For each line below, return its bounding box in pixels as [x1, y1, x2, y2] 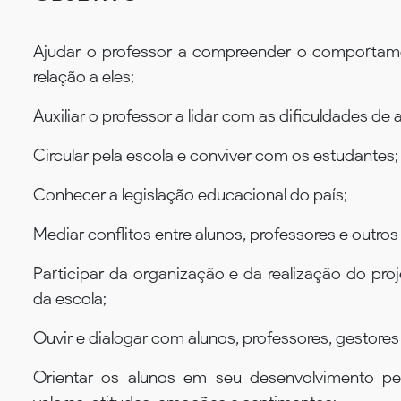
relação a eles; [33, 65, 134, 87]
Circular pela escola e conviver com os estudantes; [33, 144, 398, 166]
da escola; [33, 287, 107, 309]
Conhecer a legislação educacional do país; [33, 183, 347, 205]
